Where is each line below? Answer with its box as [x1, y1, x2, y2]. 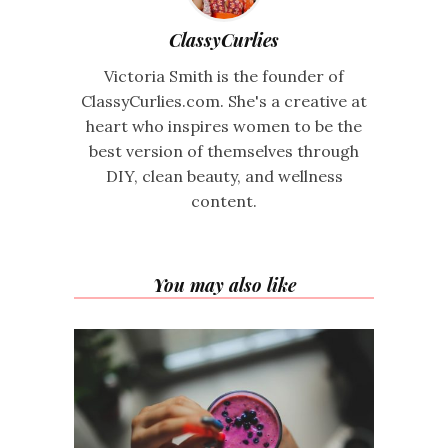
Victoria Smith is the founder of [104, 65, 344, 86]
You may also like [152, 272, 296, 297]
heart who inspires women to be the [86, 115, 362, 136]
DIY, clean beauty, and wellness [105, 165, 343, 186]
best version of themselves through [89, 140, 359, 161]
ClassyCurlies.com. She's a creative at [81, 90, 367, 111]
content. [191, 190, 257, 211]
